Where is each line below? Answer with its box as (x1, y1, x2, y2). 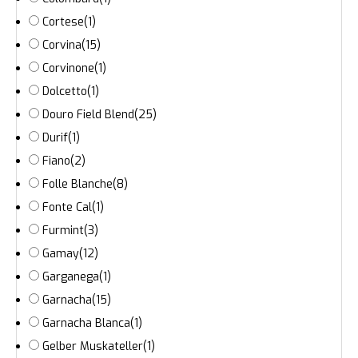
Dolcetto (42, 84, 87, 100)
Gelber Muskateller (42, 339, 143, 355)
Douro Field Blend (42, 107, 134, 123)
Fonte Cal (42, 200, 92, 216)
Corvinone (42, 61, 94, 77)
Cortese (42, 14, 84, 30)
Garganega (42, 269, 99, 285)
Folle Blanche (42, 177, 113, 193)
